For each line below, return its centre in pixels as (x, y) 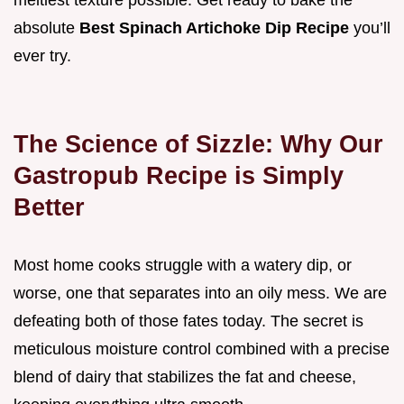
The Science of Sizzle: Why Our (198, 144)
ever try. (42, 56)
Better (49, 207)
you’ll (372, 28)
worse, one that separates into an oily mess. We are (200, 294)
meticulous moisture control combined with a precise (202, 349)
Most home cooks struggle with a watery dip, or (183, 266)
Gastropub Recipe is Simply (179, 176)
